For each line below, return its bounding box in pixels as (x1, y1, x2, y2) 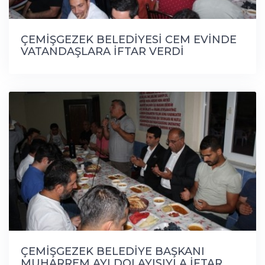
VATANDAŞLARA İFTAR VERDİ (21, 44, 184, 58)
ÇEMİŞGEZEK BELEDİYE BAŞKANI (21, 244, 205, 258)
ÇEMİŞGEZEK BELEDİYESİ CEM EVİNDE (21, 33, 237, 46)
